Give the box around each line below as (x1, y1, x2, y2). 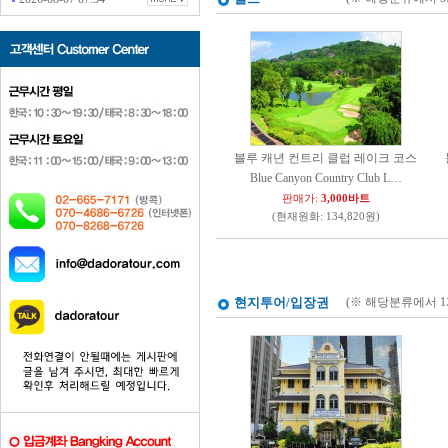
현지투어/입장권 (234, 295, 329, 310)
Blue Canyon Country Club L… (250, 171, 402, 185)
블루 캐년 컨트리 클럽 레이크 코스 (234, 151, 418, 165)
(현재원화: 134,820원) (272, 211, 380, 222)
